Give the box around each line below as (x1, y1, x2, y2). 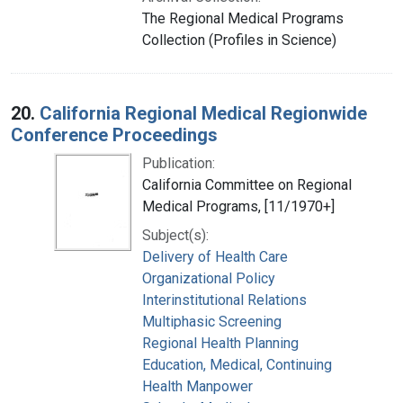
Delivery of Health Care (142, 247, 288, 265)
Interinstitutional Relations (142, 291, 307, 309)
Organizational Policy (142, 269, 275, 287)
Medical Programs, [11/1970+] (142, 197, 335, 215)
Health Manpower (142, 377, 253, 395)
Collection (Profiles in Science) (142, 31, 336, 49)
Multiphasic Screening (142, 312, 282, 330)
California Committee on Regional (142, 175, 352, 193)
